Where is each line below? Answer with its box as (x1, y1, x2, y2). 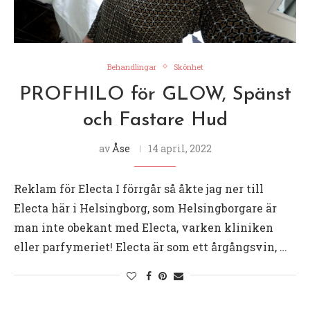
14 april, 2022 (147, 141, 212, 155)
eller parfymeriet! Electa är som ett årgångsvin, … (14, 239, 287, 254)
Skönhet (173, 61, 203, 72)
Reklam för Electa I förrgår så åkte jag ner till (14, 181, 264, 196)
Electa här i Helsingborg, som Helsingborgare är (14, 200, 277, 215)
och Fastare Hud (82, 110, 228, 130)
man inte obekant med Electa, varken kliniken (14, 219, 273, 235)
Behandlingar (107, 61, 156, 72)
